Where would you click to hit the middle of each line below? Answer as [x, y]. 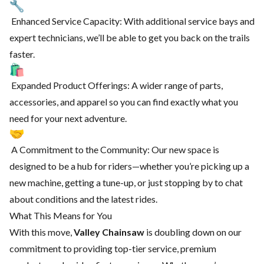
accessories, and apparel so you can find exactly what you [124, 101]
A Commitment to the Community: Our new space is [114, 149]
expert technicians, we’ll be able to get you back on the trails [130, 37]
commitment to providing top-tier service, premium [113, 248]
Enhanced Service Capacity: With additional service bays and [132, 21]
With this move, [42, 232]
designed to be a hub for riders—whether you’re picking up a [129, 166]
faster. [22, 54]
